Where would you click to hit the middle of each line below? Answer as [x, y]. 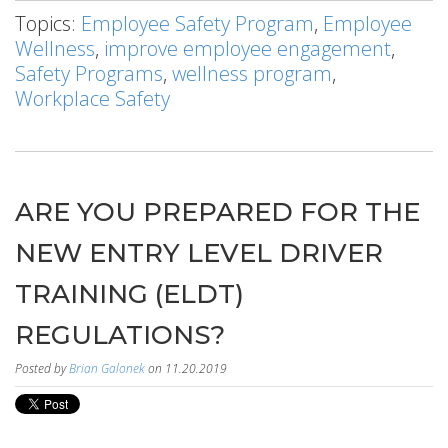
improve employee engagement [247, 49]
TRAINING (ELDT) [129, 294]
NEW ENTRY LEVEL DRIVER [199, 253]
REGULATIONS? [120, 335]
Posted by [42, 369]
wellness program [252, 74]
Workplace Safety [92, 99]
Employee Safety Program [197, 24]
